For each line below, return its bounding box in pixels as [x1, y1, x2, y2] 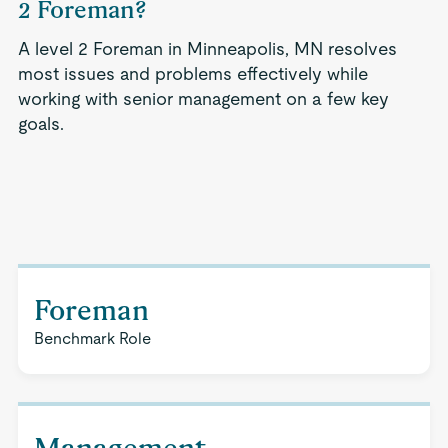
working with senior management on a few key [17, 88, 389, 109]
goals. [17, 113, 64, 134]
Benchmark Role [33, 329, 151, 348]
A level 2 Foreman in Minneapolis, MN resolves [17, 38, 397, 59]
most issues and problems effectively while [17, 63, 368, 84]
